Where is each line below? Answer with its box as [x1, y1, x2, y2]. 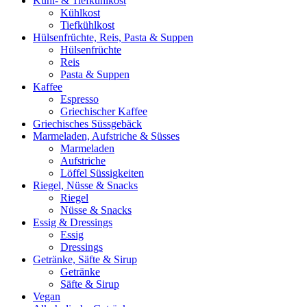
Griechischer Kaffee [60, 105, 147, 117]
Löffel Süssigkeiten [60, 167, 144, 179]
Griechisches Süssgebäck [33, 117, 142, 130]
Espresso [60, 93, 99, 105]
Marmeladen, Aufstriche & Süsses [33, 130, 180, 142]
